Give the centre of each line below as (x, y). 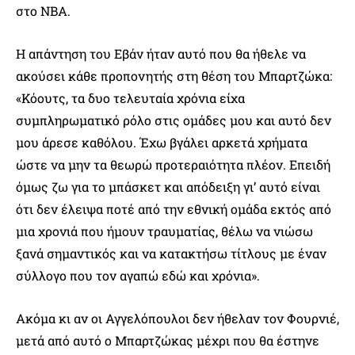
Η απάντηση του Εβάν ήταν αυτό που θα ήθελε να (161, 53)
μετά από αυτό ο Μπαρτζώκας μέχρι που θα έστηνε (168, 340)
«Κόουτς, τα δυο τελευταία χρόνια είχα (130, 97)
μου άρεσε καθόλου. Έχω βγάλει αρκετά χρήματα (162, 142)
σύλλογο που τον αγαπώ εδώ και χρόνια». (138, 275)
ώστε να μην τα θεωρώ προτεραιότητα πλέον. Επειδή (173, 164)
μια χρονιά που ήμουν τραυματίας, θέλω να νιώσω (164, 231)
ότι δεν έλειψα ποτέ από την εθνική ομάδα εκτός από (174, 208)
